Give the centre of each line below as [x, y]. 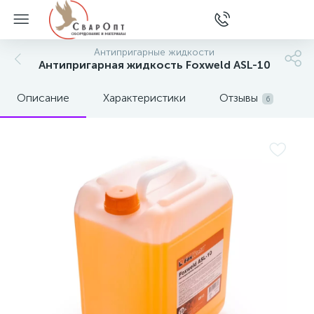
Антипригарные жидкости [154, 52]
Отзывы [239, 98]
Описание [43, 98]
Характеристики [144, 98]
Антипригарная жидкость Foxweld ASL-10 [154, 65]
